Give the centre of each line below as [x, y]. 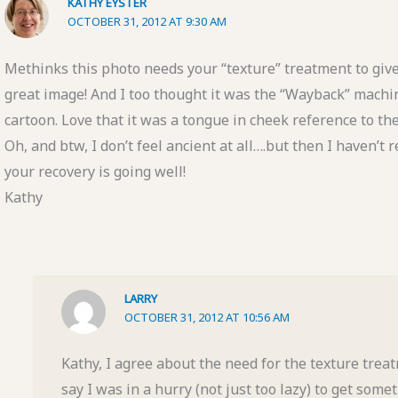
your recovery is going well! [95, 171]
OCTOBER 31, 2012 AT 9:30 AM [147, 21]
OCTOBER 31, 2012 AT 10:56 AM [207, 317]
